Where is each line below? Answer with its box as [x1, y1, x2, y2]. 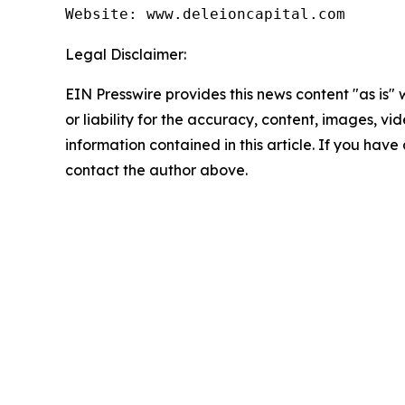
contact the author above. [65, 160, 248, 179]
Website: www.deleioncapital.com [65, 5, 345, 23]
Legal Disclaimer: [65, 44, 186, 63]
